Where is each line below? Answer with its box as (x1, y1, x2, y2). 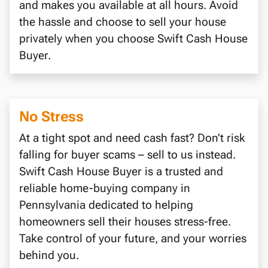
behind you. (19, 248, 79, 263)
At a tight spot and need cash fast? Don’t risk (19, 131, 245, 145)
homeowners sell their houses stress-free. (19, 215, 231, 229)
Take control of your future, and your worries (19, 232, 246, 246)
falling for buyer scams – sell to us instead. (19, 148, 236, 162)
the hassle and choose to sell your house (19, 15, 226, 29)
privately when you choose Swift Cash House (19, 32, 248, 46)
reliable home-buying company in (19, 181, 190, 196)
